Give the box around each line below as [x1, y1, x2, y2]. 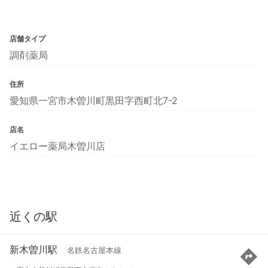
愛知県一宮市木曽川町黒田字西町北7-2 [10, 94, 178, 106]
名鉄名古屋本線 [67, 246, 121, 255]
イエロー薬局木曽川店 [10, 139, 105, 152]
